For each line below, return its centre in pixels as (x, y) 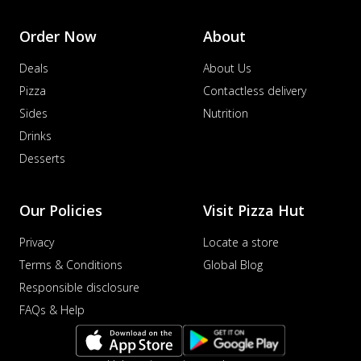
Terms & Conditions (71, 265)
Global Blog (233, 265)
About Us (227, 68)
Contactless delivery (255, 91)
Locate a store (241, 243)
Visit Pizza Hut (254, 211)
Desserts (42, 159)
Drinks (35, 136)
